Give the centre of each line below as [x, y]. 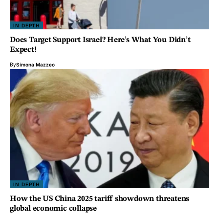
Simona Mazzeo [35, 64]
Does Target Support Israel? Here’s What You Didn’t [100, 40]
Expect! [23, 50]
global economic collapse [53, 209]
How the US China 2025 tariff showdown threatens [100, 199]
